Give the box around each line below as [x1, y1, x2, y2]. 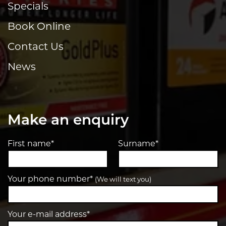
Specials [8, 2, 48, 12]
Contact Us [8, 42, 64, 52]
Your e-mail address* [8, 210, 90, 219]
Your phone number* [8, 175, 95, 184]
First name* [8, 140, 54, 148]
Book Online [8, 22, 71, 32]
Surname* [118, 140, 158, 148]
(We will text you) [95, 176, 151, 183]
